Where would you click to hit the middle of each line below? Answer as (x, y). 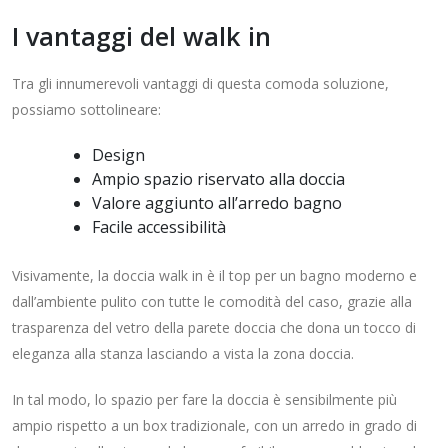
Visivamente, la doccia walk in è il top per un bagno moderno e (214, 276)
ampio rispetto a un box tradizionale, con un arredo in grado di (214, 426)
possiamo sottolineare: (86, 110)
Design (118, 155)
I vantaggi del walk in (141, 36)
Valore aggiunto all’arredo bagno (217, 203)
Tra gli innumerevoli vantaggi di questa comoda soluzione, (200, 84)
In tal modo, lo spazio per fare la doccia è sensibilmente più (204, 400)
